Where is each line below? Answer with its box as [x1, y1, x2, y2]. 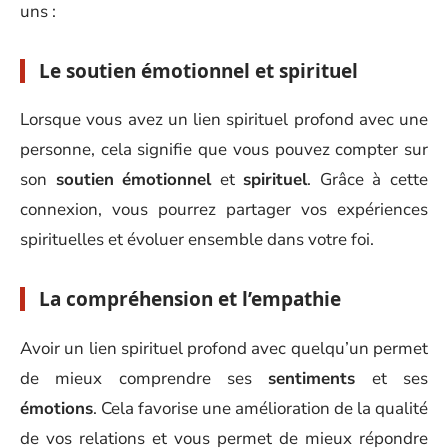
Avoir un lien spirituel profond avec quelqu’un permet [20, 336, 428, 360]
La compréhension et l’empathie [39, 286, 341, 312]
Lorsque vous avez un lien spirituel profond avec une [20, 108, 428, 131]
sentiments [268, 366, 356, 390]
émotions [20, 396, 93, 420]
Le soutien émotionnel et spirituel [39, 57, 358, 84]
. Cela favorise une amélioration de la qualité [93, 396, 428, 420]
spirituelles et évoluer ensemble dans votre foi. [20, 228, 374, 251]
